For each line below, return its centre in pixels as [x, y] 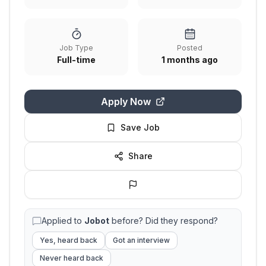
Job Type [76, 48]
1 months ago [190, 60]
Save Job [140, 127]
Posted [190, 48]
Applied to [63, 221]
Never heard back [72, 258]
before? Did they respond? [164, 221]
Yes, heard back [69, 240]
